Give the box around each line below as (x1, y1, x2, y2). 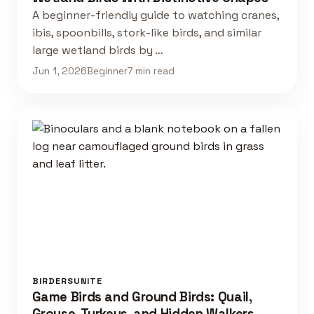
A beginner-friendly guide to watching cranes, (32, 7, 279, 22)
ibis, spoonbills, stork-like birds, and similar (32, 25, 261, 40)
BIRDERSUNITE (32, 275, 102, 287)
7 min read (127, 65, 175, 78)
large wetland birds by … (32, 42, 163, 57)
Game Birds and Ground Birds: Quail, (32, 287, 252, 306)
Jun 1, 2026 (32, 65, 87, 78)
